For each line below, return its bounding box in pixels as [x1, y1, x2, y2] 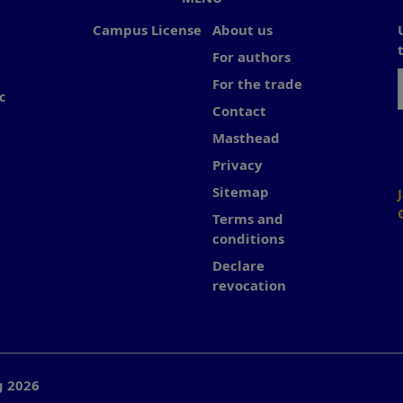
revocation [212, 275, 286, 294]
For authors [212, 47, 291, 66]
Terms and [212, 209, 283, 228]
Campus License [92, 20, 201, 39]
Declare [212, 255, 264, 274]
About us [212, 20, 273, 39]
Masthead [212, 128, 280, 147]
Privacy [212, 155, 263, 174]
